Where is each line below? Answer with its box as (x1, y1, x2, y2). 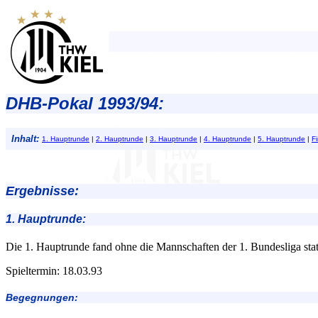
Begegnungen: (6, 292, 78, 304)
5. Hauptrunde (258, 134, 305, 143)
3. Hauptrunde (150, 134, 197, 143)
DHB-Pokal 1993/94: (6, 94, 164, 113)
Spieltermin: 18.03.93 (6, 265, 102, 278)
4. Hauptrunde (204, 134, 251, 143)
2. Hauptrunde (96, 134, 143, 143)
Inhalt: (11, 133, 39, 144)
